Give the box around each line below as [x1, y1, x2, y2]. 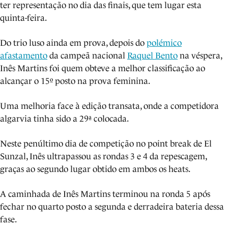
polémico [147, 38, 182, 48]
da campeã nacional [47, 51, 127, 61]
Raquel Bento [127, 51, 178, 61]
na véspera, [178, 51, 222, 61]
